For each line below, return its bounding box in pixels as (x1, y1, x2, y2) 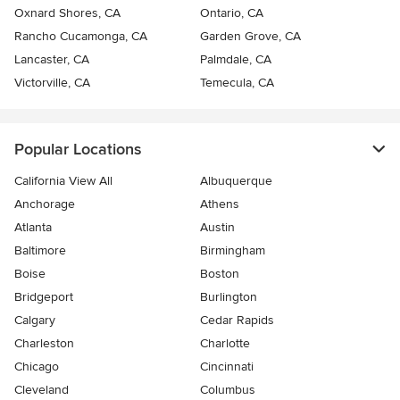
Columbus (200, 381, 255, 397)
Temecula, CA (200, 74, 274, 90)
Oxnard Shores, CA (14, 4, 121, 21)
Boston (200, 265, 239, 281)
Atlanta (14, 219, 52, 235)
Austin (200, 219, 235, 235)
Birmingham (200, 242, 265, 258)
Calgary (14, 312, 55, 328)
